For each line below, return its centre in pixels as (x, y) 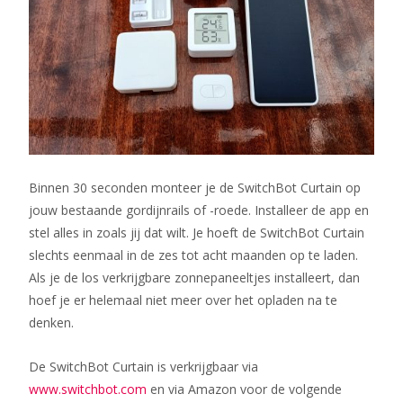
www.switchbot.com (88, 390)
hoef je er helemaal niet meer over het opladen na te (183, 300)
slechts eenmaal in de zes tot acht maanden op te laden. (193, 255)
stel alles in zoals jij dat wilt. (111, 233)
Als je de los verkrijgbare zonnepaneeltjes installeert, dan (194, 278)
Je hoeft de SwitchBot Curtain (278, 233)
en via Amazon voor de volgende (244, 390)
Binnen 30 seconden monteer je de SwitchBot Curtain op (195, 188)
